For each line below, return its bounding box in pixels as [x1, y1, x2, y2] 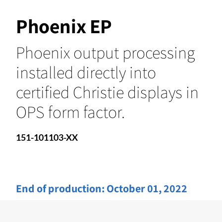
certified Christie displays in [16, 80, 199, 103]
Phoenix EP [16, 12, 112, 39]
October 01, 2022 [107, 181, 187, 195]
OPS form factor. [16, 100, 125, 123]
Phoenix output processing [16, 41, 195, 63]
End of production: [16, 181, 107, 195]
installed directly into [16, 60, 156, 83]
